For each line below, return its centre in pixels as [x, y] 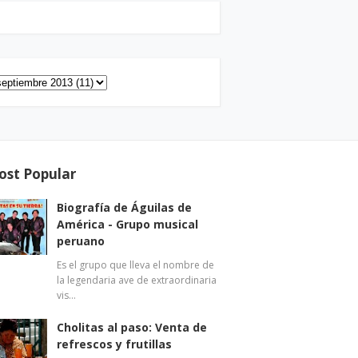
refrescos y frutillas [115, 344]
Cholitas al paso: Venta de [132, 327]
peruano [81, 241]
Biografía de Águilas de [125, 207]
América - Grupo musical [128, 224]
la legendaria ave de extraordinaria [137, 280]
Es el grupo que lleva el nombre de [136, 265]
